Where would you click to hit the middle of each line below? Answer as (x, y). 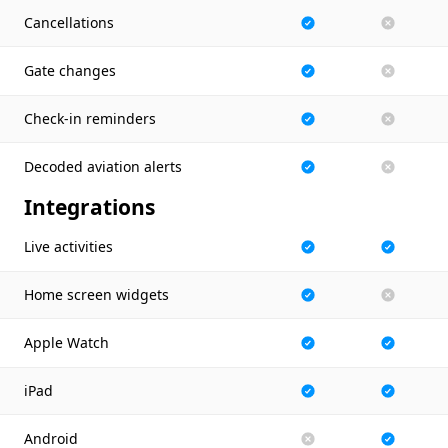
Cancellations (69, 22)
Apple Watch (66, 342)
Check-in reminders (90, 118)
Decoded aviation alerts (103, 166)
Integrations (89, 207)
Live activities (68, 246)
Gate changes (70, 70)
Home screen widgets (96, 294)
